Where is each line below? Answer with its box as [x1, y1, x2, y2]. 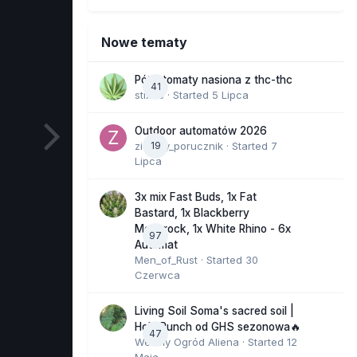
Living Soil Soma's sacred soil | [135, 304, 294, 317]
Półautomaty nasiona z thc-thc [135, 73, 292, 86]
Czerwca [135, 268, 180, 281]
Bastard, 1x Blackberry [135, 206, 249, 219]
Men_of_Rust [135, 253, 198, 266]
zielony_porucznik [135, 139, 223, 152]
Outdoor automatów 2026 [135, 124, 267, 137]
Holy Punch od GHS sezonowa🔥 [135, 320, 301, 333]
